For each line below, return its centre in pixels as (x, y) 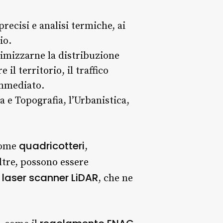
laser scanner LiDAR (50, 177)
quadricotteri (52, 146)
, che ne (115, 178)
